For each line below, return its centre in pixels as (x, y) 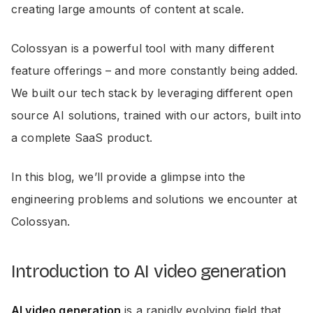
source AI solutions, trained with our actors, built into (156, 115)
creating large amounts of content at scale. (128, 9)
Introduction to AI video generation (148, 271)
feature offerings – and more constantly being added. (155, 71)
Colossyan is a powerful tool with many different (143, 48)
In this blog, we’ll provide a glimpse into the (129, 177)
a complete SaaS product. (82, 138)
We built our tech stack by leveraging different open (152, 93)
